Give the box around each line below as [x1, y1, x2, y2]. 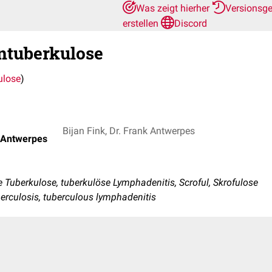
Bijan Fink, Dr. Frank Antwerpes [63, 124, 195, 137]
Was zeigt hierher [136, 2, 212, 14]
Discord [174, 18, 207, 29]
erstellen [123, 18, 161, 29]
